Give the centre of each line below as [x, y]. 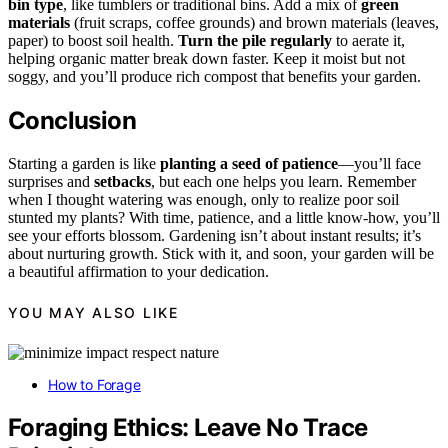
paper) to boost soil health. [93, 40]
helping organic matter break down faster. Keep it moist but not [206, 58]
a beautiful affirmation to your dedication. [138, 271]
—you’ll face [379, 163]
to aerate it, [368, 40]
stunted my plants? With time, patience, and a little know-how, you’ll [224, 217]
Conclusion [72, 120]
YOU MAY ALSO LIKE [93, 312]
